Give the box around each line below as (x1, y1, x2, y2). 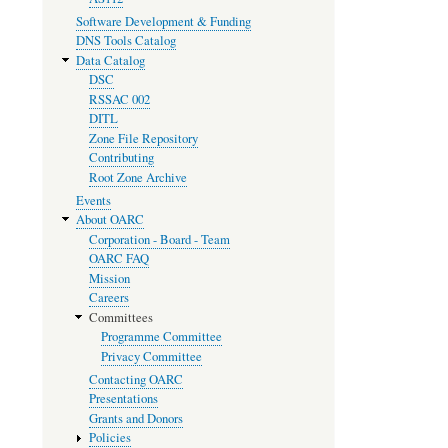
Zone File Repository (88, 129, 198, 147)
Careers (88, 289, 129, 307)
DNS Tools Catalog (75, 32, 176, 50)
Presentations (88, 390, 158, 408)
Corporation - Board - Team (88, 230, 230, 248)
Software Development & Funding (75, 12, 251, 30)
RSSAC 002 (88, 90, 150, 108)
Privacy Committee (101, 348, 203, 365)
